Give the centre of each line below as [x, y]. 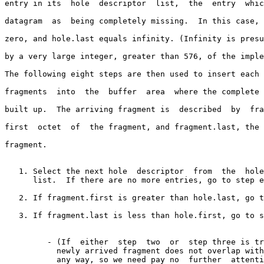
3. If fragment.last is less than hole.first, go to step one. [12, 215]
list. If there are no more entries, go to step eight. [19, 180]
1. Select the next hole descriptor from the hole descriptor [12, 171]
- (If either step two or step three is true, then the [26, 242]
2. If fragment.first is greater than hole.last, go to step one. [12, 197]
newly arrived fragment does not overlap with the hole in [31, 250]
